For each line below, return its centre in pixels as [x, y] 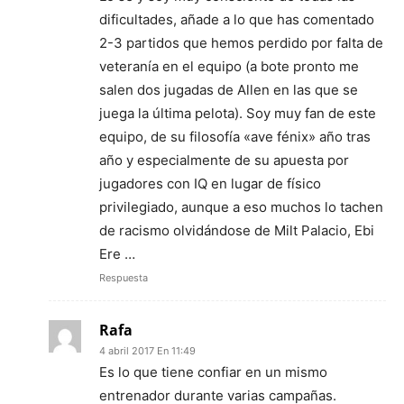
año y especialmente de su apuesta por [224, 160]
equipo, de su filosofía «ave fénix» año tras [235, 137]
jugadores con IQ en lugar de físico [210, 184]
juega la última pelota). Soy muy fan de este [238, 113]
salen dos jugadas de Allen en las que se [229, 90]
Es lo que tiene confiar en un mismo [213, 372]
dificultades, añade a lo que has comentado [237, 19]
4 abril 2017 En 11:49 [147, 351]
